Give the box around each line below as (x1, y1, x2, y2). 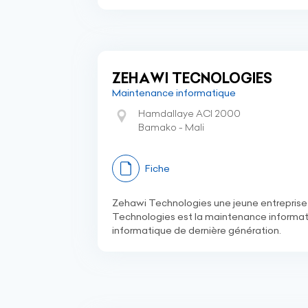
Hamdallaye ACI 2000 (138, 107, 241, 120)
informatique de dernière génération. (112, 224, 281, 236)
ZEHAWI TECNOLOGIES (112, 69, 272, 87)
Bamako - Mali (138, 121, 204, 133)
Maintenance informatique (112, 87, 236, 99)
